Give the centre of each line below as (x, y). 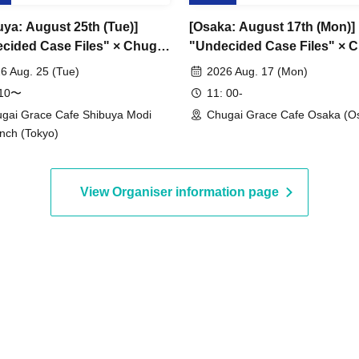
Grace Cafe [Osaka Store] (266, 65)
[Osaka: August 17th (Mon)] (272, 27)
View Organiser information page (179, 192)
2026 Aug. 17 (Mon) (257, 71)
